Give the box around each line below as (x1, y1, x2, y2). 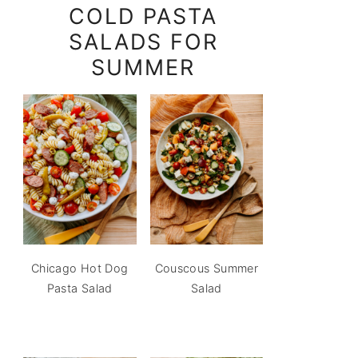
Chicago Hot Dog (31, 261, 129, 276)
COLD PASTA (69, 2, 217, 30)
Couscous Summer (154, 261, 258, 276)
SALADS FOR (68, 28, 218, 55)
